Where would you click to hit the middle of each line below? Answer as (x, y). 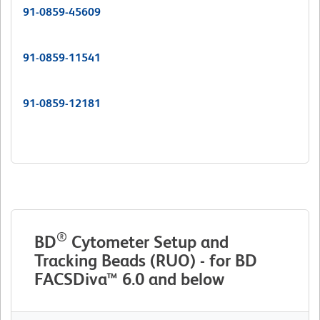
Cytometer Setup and (148, 242)
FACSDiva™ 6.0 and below (129, 279)
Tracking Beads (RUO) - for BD (146, 261)
